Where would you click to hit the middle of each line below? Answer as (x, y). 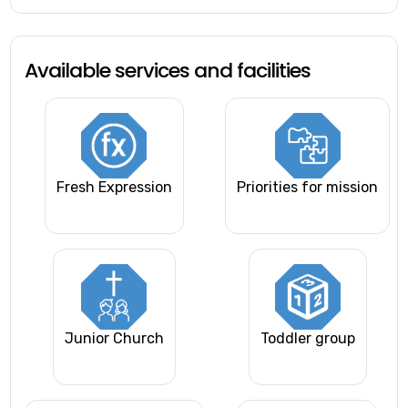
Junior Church (114, 339)
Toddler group (307, 339)
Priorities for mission (308, 188)
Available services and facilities (168, 71)
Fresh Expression (114, 188)
